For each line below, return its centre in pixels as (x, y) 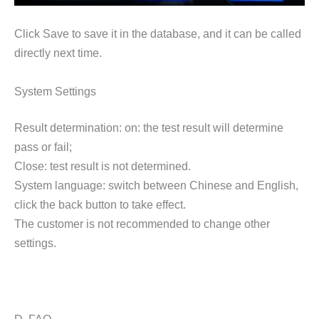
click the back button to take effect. (100, 205)
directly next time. (58, 53)
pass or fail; (43, 147)
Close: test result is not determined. (103, 166)
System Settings (55, 91)
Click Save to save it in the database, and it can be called (158, 34)
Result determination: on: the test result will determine (149, 128)
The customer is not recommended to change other (142, 224)
